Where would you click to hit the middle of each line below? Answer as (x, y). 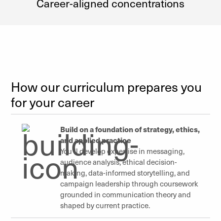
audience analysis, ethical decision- (119, 162)
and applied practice (96, 140)
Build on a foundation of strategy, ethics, (130, 129)
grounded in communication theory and (126, 194)
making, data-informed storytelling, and (125, 173)
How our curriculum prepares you (106, 87)
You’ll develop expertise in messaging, (122, 151)
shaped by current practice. (105, 205)
